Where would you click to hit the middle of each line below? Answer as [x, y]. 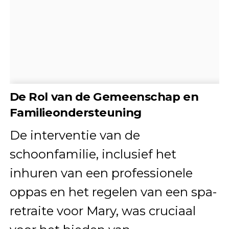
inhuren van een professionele [101, 173]
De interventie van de [75, 135]
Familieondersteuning [75, 113]
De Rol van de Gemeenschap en [104, 97]
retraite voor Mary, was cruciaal [102, 211]
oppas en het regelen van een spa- [113, 192]
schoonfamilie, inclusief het [93, 154]
